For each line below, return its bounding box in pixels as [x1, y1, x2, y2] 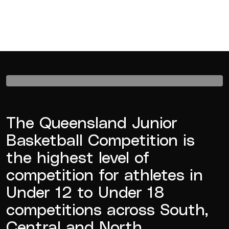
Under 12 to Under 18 [6, 181, 165, 201]
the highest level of [6, 147, 149, 167]
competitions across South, [6, 199, 209, 219]
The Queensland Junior [6, 112, 177, 132]
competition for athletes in [6, 164, 203, 184]
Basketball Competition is [6, 129, 195, 149]
